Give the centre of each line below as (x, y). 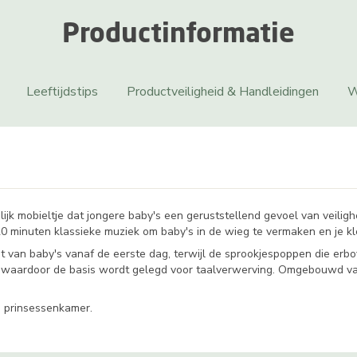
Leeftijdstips (62, 91)
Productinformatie (178, 31)
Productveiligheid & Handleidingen (223, 91)
